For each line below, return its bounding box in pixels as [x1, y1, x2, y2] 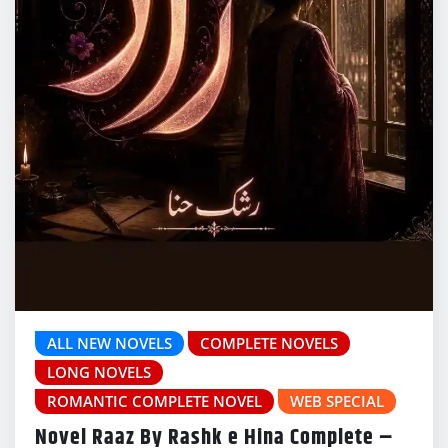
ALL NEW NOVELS [47, 333, 172, 354]
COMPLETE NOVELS [200, 333, 338, 354]
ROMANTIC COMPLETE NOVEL [47, 391, 262, 412]
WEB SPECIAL [290, 391, 384, 412]
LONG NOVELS [47, 362, 151, 383]
